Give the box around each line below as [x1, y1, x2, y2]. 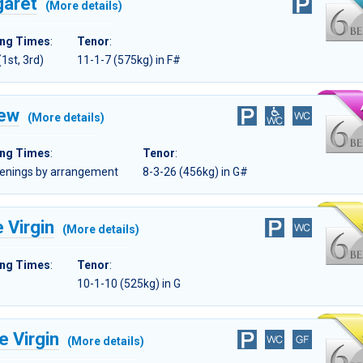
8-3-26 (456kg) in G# [143, 165, 248, 179]
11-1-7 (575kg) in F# [77, 53, 181, 67]
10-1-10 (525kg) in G [77, 277, 181, 291]
